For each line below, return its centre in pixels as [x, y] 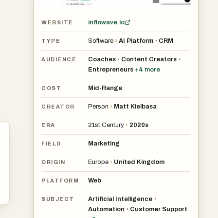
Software [101, 41]
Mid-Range [105, 88]
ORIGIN [54, 162]
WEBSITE [57, 23]
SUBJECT [58, 199]
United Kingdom [139, 162]
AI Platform [136, 41]
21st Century [106, 125]
